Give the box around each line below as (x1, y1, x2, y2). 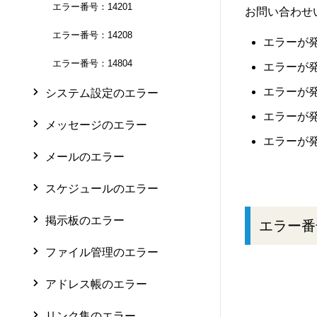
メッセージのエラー (45, 118, 147, 131)
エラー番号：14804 (52, 57, 132, 69)
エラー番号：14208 (52, 29, 132, 40)
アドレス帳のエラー (45, 277, 147, 290)
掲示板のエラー (45, 214, 125, 226)
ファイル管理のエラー (45, 246, 158, 258)
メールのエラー (45, 150, 125, 163)
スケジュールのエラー (45, 182, 158, 195)
